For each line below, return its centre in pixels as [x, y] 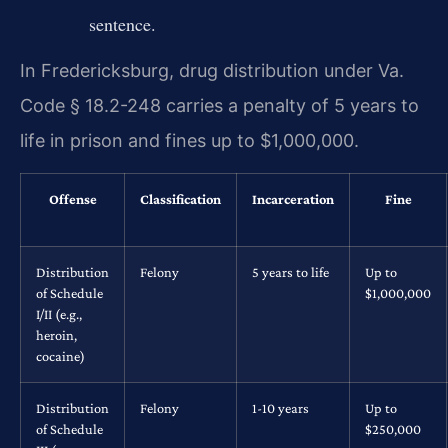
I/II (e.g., [59, 313]
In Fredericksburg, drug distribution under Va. [212, 71]
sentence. [122, 24]
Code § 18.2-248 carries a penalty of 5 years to [219, 106]
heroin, [56, 334]
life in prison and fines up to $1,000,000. [189, 141]
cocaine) [60, 355]
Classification [180, 198]
